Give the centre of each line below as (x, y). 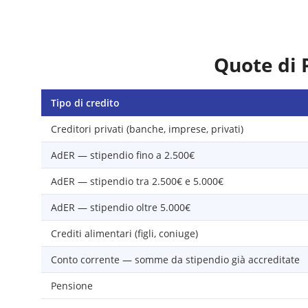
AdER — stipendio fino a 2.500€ (123, 155)
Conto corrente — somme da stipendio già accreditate (175, 260)
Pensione (72, 286)
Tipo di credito (85, 103)
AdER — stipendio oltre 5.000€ (121, 207)
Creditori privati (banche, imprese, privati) (147, 129)
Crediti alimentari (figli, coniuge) (124, 233)
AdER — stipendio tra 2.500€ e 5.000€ (137, 181)
